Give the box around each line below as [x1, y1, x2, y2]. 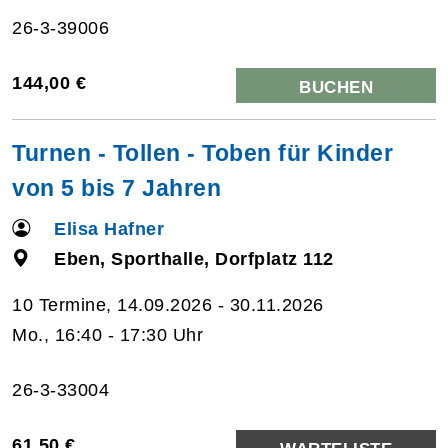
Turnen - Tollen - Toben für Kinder [12, 139, 393, 166]
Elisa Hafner [54, 218, 165, 239]
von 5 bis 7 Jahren [12, 174, 221, 201]
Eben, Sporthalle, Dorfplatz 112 [54, 248, 334, 269]
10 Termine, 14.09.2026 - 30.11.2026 [12, 294, 324, 315]
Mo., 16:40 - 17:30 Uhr [12, 324, 203, 345]
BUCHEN [299, 77, 373, 97]
